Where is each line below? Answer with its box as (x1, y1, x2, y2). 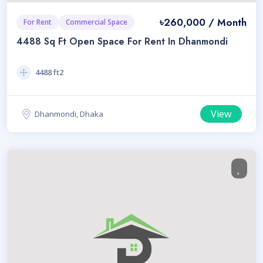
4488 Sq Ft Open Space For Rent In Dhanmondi (16, 34, 228, 48)
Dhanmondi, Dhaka (35, 108, 103, 119)
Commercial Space (66, 16, 127, 27)
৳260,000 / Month (160, 15, 247, 29)
